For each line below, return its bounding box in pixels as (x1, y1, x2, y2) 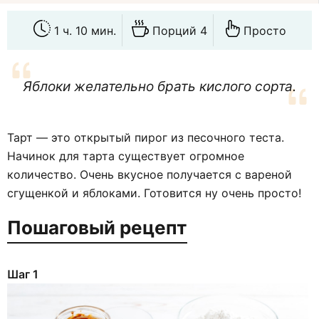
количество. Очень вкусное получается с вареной (7, 167, 292, 182)
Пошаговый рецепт (7, 216, 187, 239)
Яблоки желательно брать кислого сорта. (23, 78, 296, 95)
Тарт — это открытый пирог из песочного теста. (7, 130, 284, 145)
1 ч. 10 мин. (53, 23, 116, 38)
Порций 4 (152, 23, 207, 38)
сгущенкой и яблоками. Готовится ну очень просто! (7, 186, 301, 201)
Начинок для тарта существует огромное (7, 149, 244, 164)
